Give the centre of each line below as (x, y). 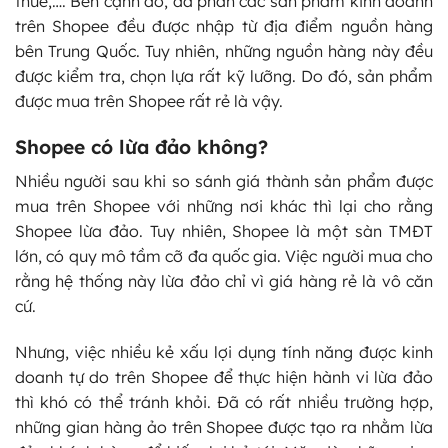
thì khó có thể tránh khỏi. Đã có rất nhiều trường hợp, (224, 401)
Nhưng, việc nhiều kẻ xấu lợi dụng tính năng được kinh (224, 351)
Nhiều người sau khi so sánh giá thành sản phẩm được (224, 180)
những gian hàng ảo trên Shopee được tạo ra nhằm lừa (224, 426)
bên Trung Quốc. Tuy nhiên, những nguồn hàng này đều (224, 51)
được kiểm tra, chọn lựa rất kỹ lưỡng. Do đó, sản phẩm (224, 76)
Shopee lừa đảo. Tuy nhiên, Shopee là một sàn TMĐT (224, 230)
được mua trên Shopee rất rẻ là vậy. (149, 101)
